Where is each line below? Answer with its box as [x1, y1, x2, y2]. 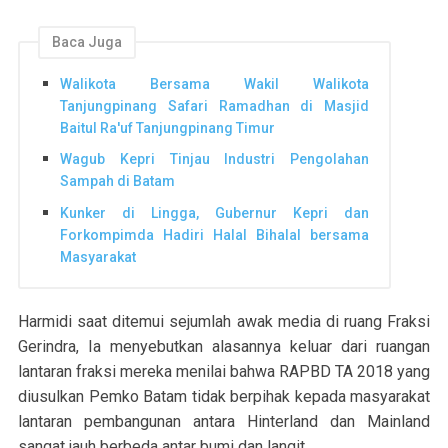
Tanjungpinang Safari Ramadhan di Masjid [60, 97, 369, 114]
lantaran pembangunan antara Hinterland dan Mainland [18, 412, 430, 432]
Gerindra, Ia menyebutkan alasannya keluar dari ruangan [18, 337, 430, 357]
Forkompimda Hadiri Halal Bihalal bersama [60, 226, 369, 243]
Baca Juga [52, 34, 122, 51]
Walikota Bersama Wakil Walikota [60, 75, 369, 92]
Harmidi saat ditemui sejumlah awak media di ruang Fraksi [18, 312, 430, 332]
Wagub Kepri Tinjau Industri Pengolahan [60, 151, 369, 168]
